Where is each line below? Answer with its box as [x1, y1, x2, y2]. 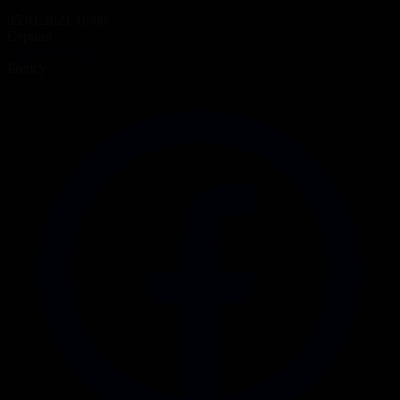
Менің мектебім [7, 44, 104, 60]
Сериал [7, 28, 52, 44]
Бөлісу [7, 60, 46, 76]
